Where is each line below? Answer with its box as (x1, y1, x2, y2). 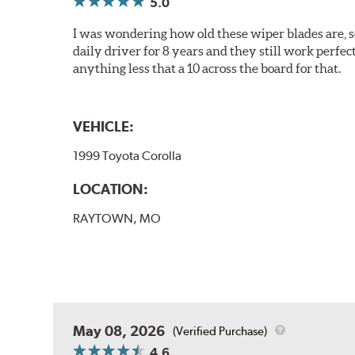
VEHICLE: (73, 117, 135, 135)
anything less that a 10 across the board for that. (73, 60, 342, 75)
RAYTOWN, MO (73, 211, 162, 227)
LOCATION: (73, 181, 149, 198)
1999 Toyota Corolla (73, 147, 182, 163)
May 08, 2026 (73, 323, 166, 340)
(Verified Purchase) (173, 323, 268, 338)
